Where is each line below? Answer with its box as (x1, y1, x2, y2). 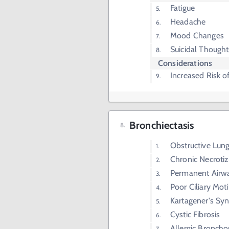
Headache (170, 17, 206, 27)
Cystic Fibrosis (170, 210, 220, 219)
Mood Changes (170, 31, 224, 40)
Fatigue (170, 3, 195, 13)
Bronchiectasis (129, 119, 194, 131)
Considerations (158, 58, 213, 68)
